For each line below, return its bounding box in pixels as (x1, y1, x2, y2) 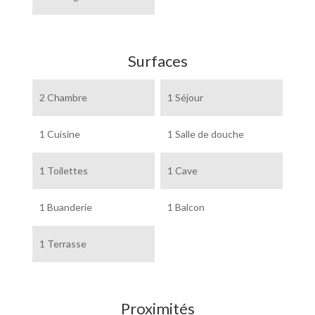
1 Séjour (167, 91, 203, 103)
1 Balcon (167, 201, 205, 213)
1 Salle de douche (167, 128, 244, 140)
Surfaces (127, 51, 188, 70)
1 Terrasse (39, 238, 87, 250)
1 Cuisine (39, 128, 81, 140)
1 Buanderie (39, 201, 93, 213)
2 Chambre (39, 91, 88, 103)
